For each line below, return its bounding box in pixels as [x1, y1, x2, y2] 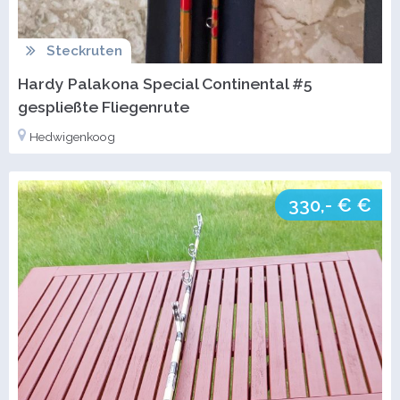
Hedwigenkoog [29, 129, 115, 144]
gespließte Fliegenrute [18, 96, 189, 116]
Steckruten [46, 42, 122, 59]
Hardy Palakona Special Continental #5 [18, 73, 312, 93]
